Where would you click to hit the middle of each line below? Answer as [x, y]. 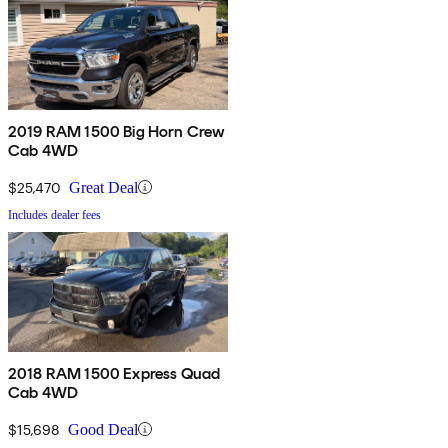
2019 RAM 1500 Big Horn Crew [117, 131]
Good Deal [103, 429]
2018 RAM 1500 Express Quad [114, 373]
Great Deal [103, 187]
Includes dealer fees [54, 214]
